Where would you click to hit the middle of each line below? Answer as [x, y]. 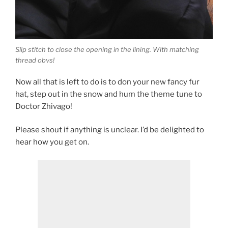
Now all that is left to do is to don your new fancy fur [107, 82]
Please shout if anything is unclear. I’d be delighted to [110, 130]
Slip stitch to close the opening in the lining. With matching [107, 50]
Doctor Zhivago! [44, 106]
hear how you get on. [52, 142]
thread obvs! [35, 60]
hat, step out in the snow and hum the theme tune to [109, 94]
